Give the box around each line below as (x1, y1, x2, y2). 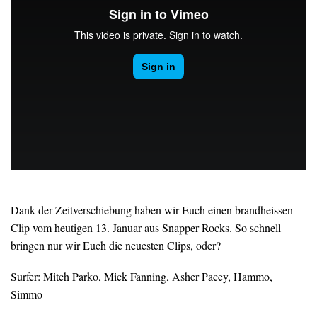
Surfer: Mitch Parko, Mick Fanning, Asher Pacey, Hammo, (11, 269, 272, 284)
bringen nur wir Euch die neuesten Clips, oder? (11, 237, 221, 253)
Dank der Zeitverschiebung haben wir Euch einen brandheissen (11, 202, 293, 217)
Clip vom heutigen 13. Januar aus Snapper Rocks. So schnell (11, 219, 281, 235)
